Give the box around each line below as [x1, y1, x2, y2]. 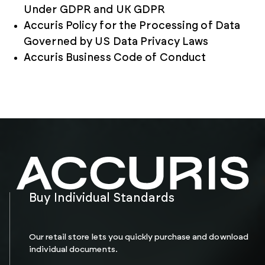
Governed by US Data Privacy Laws [24, 37, 209, 47]
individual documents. [29, 245, 118, 254]
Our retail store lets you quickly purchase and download [29, 233, 248, 242]
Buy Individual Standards [29, 192, 174, 205]
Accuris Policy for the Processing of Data [24, 21, 241, 31]
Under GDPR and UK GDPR [24, 5, 166, 15]
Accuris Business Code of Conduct [24, 53, 206, 63]
